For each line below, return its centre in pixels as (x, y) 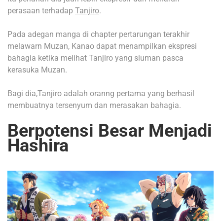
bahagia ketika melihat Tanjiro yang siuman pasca (95, 58)
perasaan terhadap (41, 10)
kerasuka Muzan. (37, 70)
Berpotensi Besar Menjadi (110, 130)
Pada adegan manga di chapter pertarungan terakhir (98, 34)
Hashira (38, 145)
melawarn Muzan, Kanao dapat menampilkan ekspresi (102, 46)
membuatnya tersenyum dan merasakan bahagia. (94, 105)
